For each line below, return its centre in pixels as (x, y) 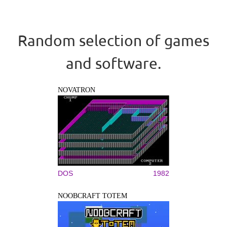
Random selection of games (113, 40)
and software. (113, 63)
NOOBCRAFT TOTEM (92, 196)
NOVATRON (77, 90)
